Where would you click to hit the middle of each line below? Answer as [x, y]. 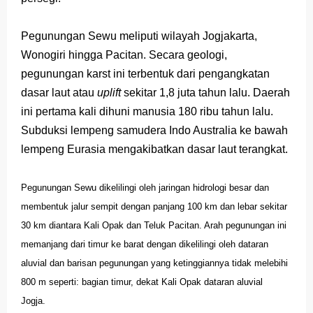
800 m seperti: [50, 282]
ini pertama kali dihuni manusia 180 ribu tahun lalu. [147, 111]
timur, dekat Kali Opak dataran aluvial [187, 282]
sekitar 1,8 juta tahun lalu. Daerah [207, 92]
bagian [95, 282]
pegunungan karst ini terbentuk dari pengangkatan [145, 73]
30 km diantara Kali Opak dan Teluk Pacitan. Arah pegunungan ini [154, 225]
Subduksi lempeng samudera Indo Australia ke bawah [154, 130]
